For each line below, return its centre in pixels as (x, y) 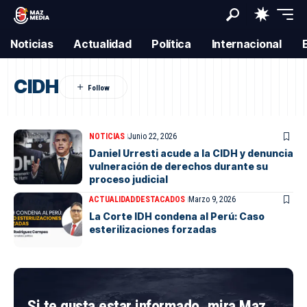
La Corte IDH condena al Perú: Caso (177, 216)
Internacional (246, 44)
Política (171, 44)
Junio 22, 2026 (152, 136)
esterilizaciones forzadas (153, 229)
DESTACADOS (160, 199)
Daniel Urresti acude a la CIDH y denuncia (191, 153)
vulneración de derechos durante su (179, 166)
